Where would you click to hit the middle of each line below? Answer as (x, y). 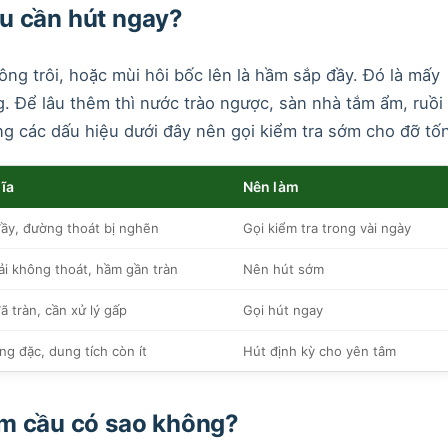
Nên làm (270, 186)
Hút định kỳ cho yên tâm (319, 350)
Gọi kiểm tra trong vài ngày (326, 227)
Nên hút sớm (283, 268)
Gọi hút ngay (282, 309)
